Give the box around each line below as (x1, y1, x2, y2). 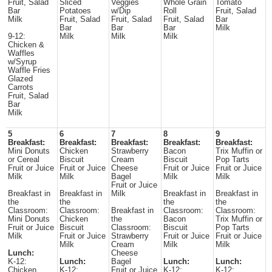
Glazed (8, 75, 33, 83)
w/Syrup (8, 58, 36, 66)
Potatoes (59, 7, 91, 15)
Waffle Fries (8, 66, 50, 75)
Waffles (8, 49, 35, 58)
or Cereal (8, 155, 39, 164)
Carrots (8, 83, 33, 92)
